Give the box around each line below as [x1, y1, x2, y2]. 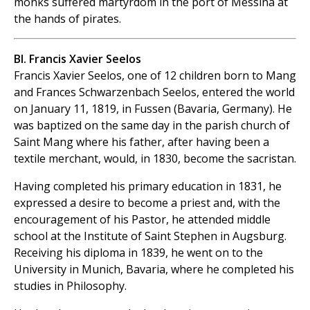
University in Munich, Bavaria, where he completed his [14, 262, 294, 277]
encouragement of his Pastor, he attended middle [14, 212, 271, 228]
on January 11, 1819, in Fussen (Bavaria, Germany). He [14, 101, 292, 117]
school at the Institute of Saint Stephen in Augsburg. [14, 228, 286, 244]
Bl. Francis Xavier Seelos [14, 51, 141, 67]
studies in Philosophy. [14, 278, 127, 294]
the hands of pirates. [14, 11, 121, 27]
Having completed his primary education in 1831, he [14, 179, 282, 194]
